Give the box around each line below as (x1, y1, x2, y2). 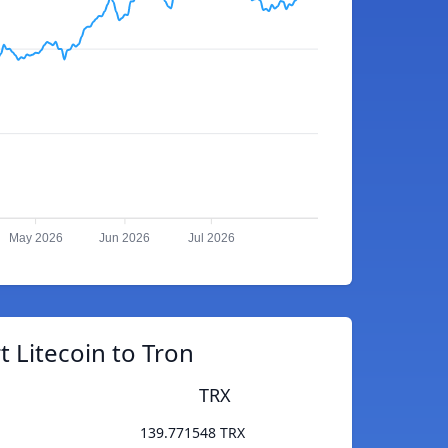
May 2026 (8, 231, 63, 246)
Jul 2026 (187, 231, 235, 246)
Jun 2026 (99, 231, 151, 246)
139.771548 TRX (140, 423, 245, 443)
